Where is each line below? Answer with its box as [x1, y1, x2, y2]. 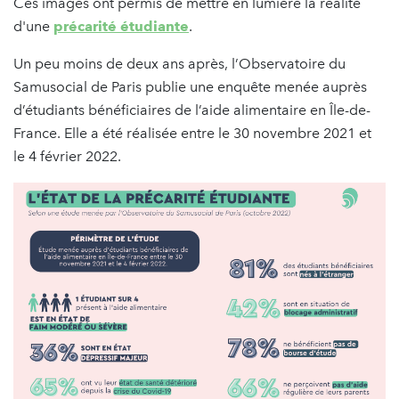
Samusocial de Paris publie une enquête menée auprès [13, 77, 367, 95]
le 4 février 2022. [13, 147, 125, 165]
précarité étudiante [53, 17, 189, 35]
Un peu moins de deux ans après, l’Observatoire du [13, 54, 346, 72]
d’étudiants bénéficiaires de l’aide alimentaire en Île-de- [13, 101, 370, 118]
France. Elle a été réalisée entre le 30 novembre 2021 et [13, 124, 371, 142]
